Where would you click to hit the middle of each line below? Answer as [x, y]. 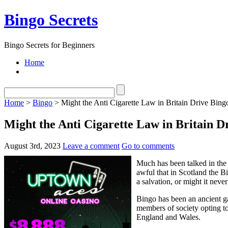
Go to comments [148, 146]
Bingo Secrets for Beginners [49, 45]
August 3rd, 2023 [32, 146]
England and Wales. [168, 217]
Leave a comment [91, 146]
